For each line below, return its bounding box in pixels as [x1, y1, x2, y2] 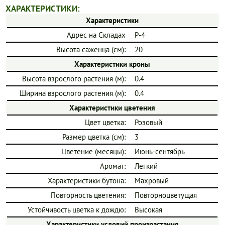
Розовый [135, 118, 163, 128]
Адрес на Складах [67, 30, 126, 40]
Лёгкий [135, 161, 158, 171]
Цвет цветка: [85, 118, 126, 128]
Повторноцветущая [135, 190, 197, 200]
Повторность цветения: [51, 190, 126, 200]
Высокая [135, 205, 163, 215]
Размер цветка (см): [62, 132, 126, 142]
